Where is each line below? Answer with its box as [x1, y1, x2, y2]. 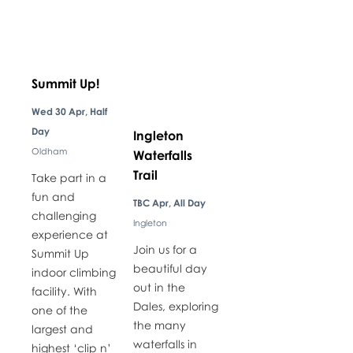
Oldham [31, 145, 67, 156]
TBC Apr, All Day [132, 196, 206, 209]
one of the [31, 303, 87, 317]
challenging [31, 208, 96, 222]
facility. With [31, 284, 97, 298]
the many [132, 318, 186, 332]
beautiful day [132, 261, 207, 275]
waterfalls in [132, 336, 197, 351]
